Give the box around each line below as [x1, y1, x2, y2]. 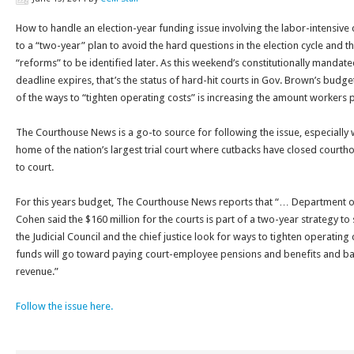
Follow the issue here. [16, 300, 113, 312]
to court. [16, 161, 54, 173]
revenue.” [16, 265, 58, 277]
